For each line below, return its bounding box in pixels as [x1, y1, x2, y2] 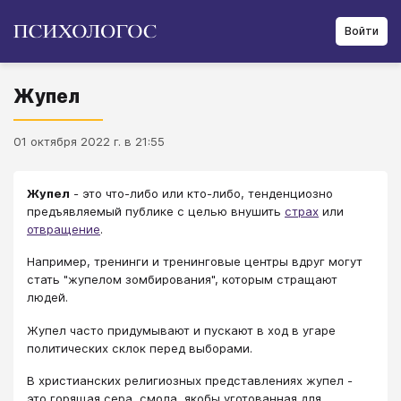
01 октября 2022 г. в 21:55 [13, 134, 165, 149]
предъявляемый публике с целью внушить [27, 204, 285, 218]
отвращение [27, 222, 100, 236]
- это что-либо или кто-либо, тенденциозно [70, 186, 333, 200]
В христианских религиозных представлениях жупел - [27, 373, 353, 388]
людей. [27, 290, 68, 305]
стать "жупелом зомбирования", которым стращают [27, 272, 337, 287]
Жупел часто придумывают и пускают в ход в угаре [27, 322, 336, 337]
